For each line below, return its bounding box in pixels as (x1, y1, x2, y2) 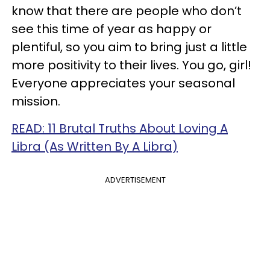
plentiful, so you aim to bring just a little (11, 39, 247, 56)
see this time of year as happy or (11, 20, 212, 38)
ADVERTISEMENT (104, 174, 166, 186)
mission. (11, 93, 60, 110)
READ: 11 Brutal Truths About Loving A (11, 120, 228, 137)
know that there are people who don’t (11, 2, 242, 20)
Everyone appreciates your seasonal (11, 75, 235, 92)
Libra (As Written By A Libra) (11, 138, 178, 155)
